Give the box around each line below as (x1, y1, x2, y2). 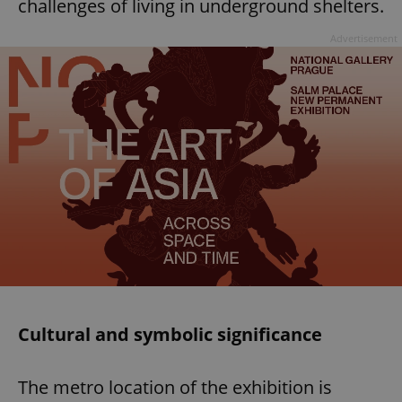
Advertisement (330, 31, 398, 46)
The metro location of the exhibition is (18, 374, 332, 399)
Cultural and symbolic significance (18, 321, 322, 346)
